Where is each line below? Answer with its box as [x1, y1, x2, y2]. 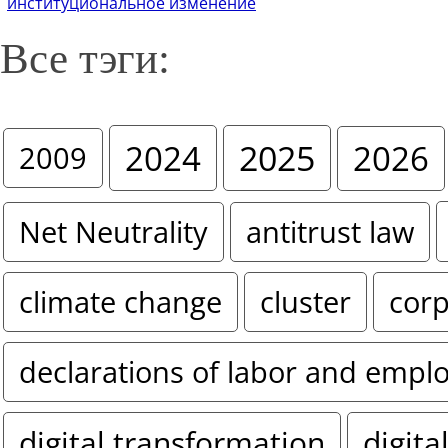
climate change [19, 282, 222, 323]
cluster [260, 282, 351, 323]
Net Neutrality [19, 211, 208, 252]
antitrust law [246, 211, 414, 252]
